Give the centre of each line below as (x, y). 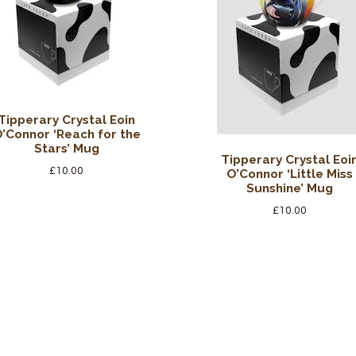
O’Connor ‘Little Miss (289, 174)
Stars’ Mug (66, 148)
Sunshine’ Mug (289, 188)
